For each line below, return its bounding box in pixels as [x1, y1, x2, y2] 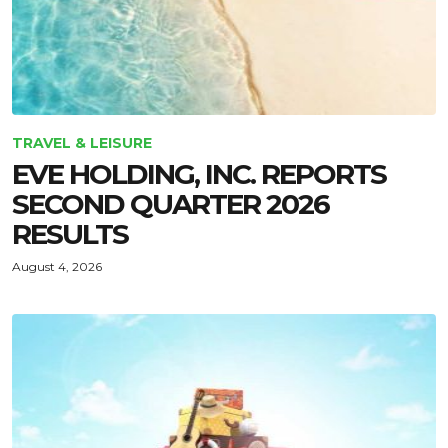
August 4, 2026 [12, 259, 102, 274]
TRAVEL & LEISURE [12, 134, 152, 152]
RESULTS [12, 217, 128, 251]
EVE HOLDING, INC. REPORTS [12, 157, 386, 191]
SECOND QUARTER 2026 [12, 187, 329, 221]
